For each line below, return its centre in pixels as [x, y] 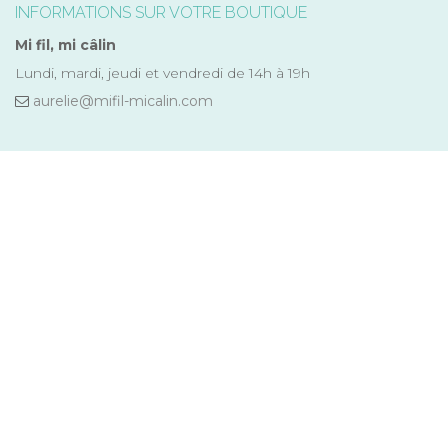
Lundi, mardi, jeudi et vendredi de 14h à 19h [162, 73]
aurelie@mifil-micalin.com [123, 101]
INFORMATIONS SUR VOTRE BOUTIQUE [161, 12]
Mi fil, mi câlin [65, 44]
